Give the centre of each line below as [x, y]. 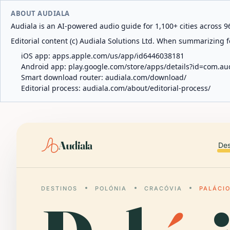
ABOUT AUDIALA [40, 13]
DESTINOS [59, 188]
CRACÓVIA [163, 188]
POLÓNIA [111, 188]
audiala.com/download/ [146, 77]
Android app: [45, 66]
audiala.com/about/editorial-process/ [147, 88]
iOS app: [37, 56]
